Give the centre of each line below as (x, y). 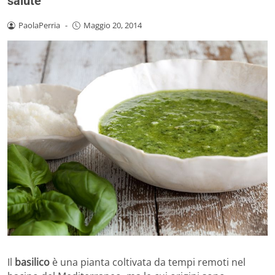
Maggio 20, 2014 (112, 25)
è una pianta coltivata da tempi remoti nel (149, 262)
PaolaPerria (39, 25)
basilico (33, 262)
